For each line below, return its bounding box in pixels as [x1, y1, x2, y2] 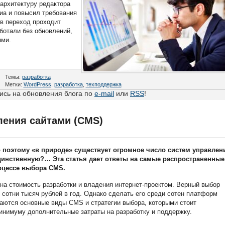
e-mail [94, 89, 114, 97]
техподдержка [85, 81, 122, 87]
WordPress [23, 81, 51, 87]
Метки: [5, 81, 24, 87]
